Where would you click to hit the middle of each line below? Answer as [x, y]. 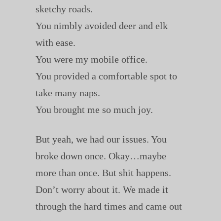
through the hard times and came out [109, 206]
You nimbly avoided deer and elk [101, 25]
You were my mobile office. [91, 59]
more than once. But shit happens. [103, 172]
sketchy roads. [64, 9]
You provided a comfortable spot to [106, 76]
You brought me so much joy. [94, 109]
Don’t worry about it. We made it [102, 189]
